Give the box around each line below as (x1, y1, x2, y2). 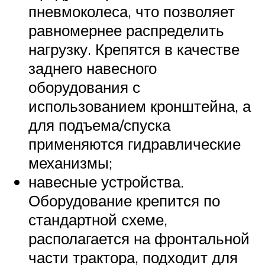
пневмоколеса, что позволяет (28, 1, 235, 21)
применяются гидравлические (28, 134, 241, 153)
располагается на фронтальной (28, 228, 250, 248)
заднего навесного (28, 58, 157, 77)
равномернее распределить (28, 20, 224, 40)
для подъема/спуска (28, 115, 170, 134)
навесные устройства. (28, 172, 184, 191)
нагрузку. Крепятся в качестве (28, 39, 240, 59)
